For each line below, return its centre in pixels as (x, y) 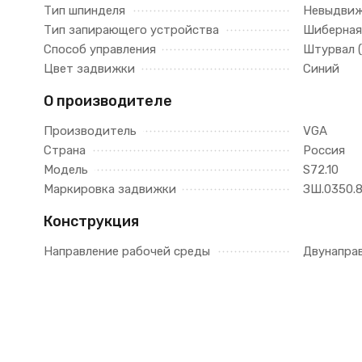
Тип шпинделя (84, 11)
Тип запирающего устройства (131, 30)
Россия (324, 150)
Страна (64, 150)
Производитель (90, 131)
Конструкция (91, 221)
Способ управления (99, 49)
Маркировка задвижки (109, 189)
